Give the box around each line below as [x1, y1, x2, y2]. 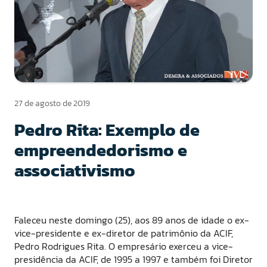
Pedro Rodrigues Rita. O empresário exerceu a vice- [14, 238, 233, 253]
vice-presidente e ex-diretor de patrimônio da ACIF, [14, 225, 233, 240]
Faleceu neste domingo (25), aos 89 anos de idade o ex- [14, 212, 249, 227]
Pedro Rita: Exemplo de [14, 116, 200, 142]
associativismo [14, 157, 135, 183]
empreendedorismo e [14, 136, 187, 163]
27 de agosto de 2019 [14, 97, 90, 110]
